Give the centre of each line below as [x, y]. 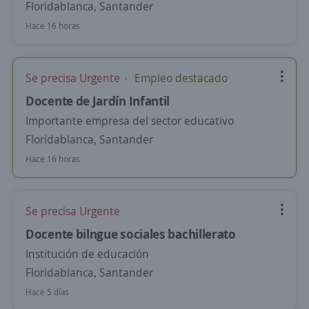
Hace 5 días [47, 292]
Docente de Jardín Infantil [98, 101]
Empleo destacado [180, 78]
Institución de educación [87, 254]
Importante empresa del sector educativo [130, 121]
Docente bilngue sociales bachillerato [131, 234]
